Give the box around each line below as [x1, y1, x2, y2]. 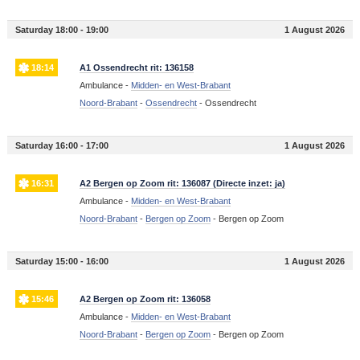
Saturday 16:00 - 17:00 [14, 141, 108, 151]
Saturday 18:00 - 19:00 [14, 25, 108, 35]
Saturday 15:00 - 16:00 [14, 256, 108, 267]
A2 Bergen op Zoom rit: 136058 [79, 294, 211, 305]
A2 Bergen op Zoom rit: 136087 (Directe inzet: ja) [79, 178, 285, 189]
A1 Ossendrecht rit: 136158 [79, 63, 194, 73]
